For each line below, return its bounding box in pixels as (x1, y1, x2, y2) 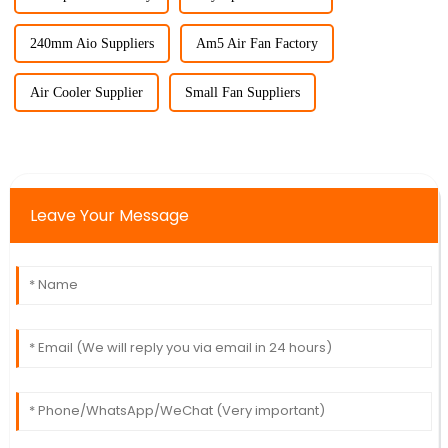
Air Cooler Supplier (29, 85, 143, 101)
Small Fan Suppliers (184, 85, 300, 101)
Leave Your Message (29, 204, 189, 228)
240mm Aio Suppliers (29, 36, 154, 52)
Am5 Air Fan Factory (195, 36, 318, 52)
